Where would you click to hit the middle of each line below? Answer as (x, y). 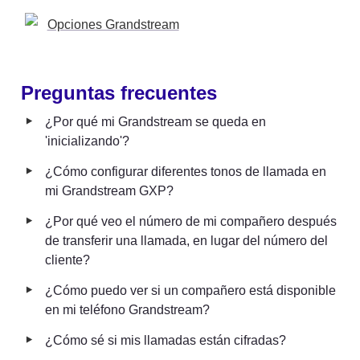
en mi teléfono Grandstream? (127, 309)
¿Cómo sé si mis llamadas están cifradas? (166, 340)
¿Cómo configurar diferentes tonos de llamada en (186, 171)
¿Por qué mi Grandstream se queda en (155, 121)
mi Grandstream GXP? (109, 190)
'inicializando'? (87, 141)
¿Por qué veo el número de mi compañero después (191, 221)
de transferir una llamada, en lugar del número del (186, 240)
